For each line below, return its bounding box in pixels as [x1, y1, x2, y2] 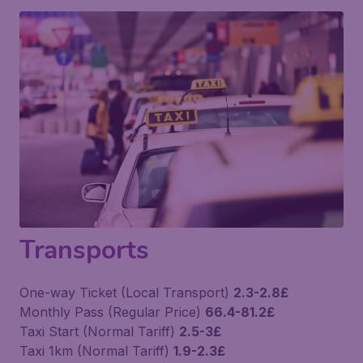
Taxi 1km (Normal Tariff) [19, 342, 173, 359]
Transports [19, 232, 149, 267]
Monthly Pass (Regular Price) [19, 303, 205, 320]
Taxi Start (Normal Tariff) [19, 322, 179, 340]
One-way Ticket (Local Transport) [19, 284, 233, 301]
